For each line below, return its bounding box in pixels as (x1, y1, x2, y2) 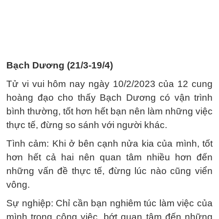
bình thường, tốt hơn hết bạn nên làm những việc (6, 106, 213, 116)
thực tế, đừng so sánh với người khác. (6, 120, 167, 130)
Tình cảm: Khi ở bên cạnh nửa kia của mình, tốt (6, 138, 213, 149)
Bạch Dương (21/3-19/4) (6, 60, 113, 70)
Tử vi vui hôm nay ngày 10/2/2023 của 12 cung (6, 79, 213, 89)
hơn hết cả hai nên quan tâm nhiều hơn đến (6, 152, 213, 162)
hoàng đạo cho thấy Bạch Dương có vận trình (6, 92, 213, 103)
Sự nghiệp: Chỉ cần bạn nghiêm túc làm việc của (6, 198, 213, 208)
